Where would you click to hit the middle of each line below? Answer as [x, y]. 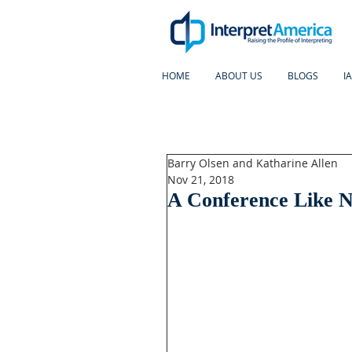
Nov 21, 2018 [201, 180]
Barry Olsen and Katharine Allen [253, 163]
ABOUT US [239, 75]
